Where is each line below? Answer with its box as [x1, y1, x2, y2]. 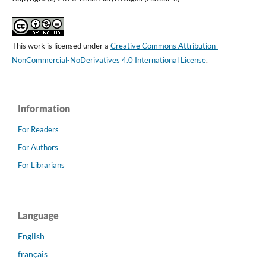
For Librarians [18, 160, 65, 170]
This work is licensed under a [11, 41, 110, 51]
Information [18, 103, 70, 115]
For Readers [18, 125, 59, 135]
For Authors [18, 142, 58, 153]
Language [18, 209, 59, 221]
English [18, 230, 45, 241]
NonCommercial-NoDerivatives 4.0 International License [11, 55, 206, 65]
